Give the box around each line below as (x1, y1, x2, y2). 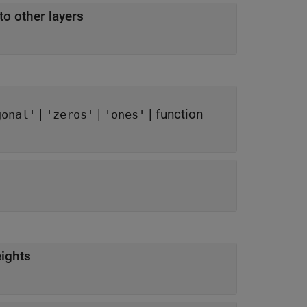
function (156, 106, 203, 122)
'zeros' (46, 108, 94, 121)
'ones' (104, 108, 145, 121)
